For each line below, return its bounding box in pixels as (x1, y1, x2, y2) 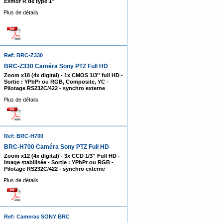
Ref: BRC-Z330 (3, 52, 43, 58)
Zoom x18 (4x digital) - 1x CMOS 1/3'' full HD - (3, 72, 123, 78)
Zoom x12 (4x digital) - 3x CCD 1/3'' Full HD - (3, 153, 120, 159)
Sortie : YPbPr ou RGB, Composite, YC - (3, 79, 109, 85)
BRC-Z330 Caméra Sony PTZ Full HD (3, 63, 108, 70)
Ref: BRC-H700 (3, 133, 43, 139)
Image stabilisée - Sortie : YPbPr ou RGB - (3, 159, 113, 165)
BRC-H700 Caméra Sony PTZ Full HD (3, 143, 109, 150)
